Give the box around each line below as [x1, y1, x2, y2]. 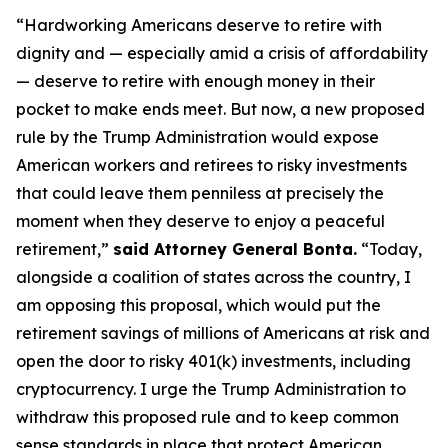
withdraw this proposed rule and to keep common [16, 407, 399, 427]
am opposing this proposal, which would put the [16, 295, 381, 315]
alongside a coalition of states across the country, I [16, 267, 411, 287]
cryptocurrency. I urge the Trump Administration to [16, 379, 406, 399]
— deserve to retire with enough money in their [16, 71, 375, 91]
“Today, [357, 239, 422, 259]
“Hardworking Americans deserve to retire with [16, 15, 382, 35]
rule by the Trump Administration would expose [16, 127, 379, 147]
